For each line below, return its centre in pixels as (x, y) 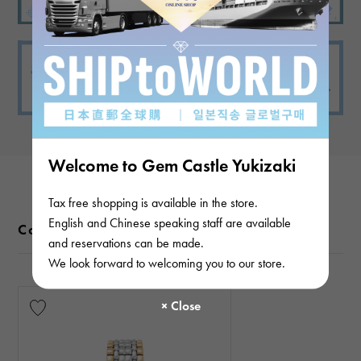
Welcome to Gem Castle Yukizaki (172, 165)
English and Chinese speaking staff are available (170, 222)
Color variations (78, 229)
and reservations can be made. (126, 242)
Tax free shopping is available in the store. (153, 202)
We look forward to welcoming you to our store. (167, 262)
